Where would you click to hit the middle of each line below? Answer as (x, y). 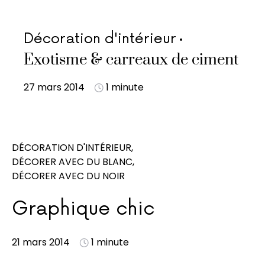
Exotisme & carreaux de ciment (131, 60)
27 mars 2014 (54, 87)
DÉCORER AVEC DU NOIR (68, 176)
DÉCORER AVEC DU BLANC (72, 162)
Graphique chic (83, 209)
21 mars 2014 (41, 242)
